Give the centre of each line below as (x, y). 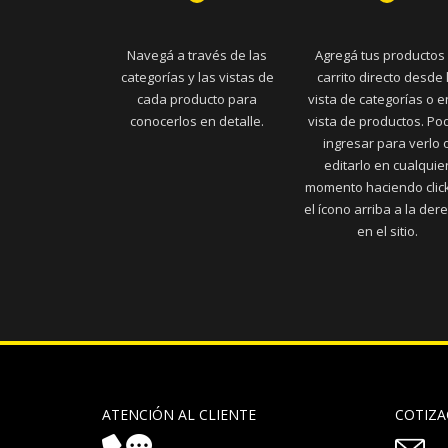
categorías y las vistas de (197, 76)
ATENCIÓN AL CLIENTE (179, 414)
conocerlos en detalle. (197, 120)
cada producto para (197, 98)
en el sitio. (387, 230)
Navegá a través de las (197, 54)
